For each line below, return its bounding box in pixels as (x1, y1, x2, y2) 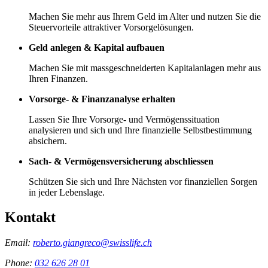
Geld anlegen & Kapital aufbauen (29, 42, 165, 53)
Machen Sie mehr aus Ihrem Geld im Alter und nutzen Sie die (29, 11, 261, 22)
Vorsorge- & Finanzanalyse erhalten (29, 93, 175, 104)
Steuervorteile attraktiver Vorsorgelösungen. (29, 22, 194, 32)
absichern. (29, 135, 67, 146)
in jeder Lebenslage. (29, 187, 105, 197)
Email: (5, 237, 33, 248)
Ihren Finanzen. (29, 73, 88, 84)
